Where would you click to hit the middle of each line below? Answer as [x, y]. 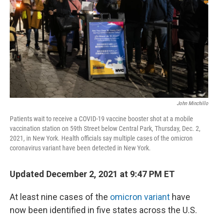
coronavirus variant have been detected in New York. [80, 148]
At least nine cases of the [60, 197]
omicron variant [140, 197]
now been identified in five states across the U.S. [103, 210]
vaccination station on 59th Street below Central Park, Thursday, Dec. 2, [105, 128]
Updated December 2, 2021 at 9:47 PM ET [92, 174]
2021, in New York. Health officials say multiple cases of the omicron [101, 138]
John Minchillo [192, 103]
